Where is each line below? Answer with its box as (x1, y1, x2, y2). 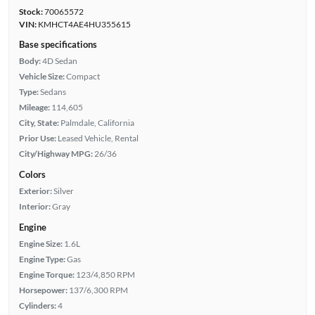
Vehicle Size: (18, 70, 65, 82)
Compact (65, 70, 100, 82)
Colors (18, 168, 46, 180)
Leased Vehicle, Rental (57, 132, 139, 143)
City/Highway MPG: (18, 148, 93, 159)
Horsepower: (18, 284, 67, 295)
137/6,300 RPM (68, 284, 128, 295)
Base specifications (18, 38, 97, 50)
